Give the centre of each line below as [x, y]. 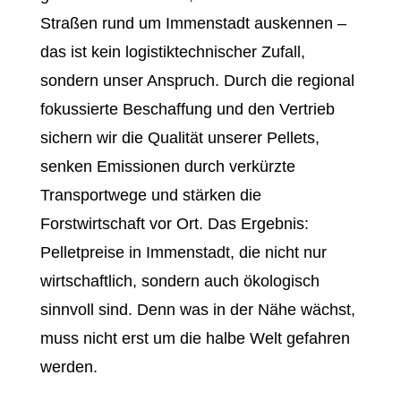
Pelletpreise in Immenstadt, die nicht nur [183, 252]
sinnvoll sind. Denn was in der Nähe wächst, [197, 310]
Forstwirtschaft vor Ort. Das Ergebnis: [174, 224]
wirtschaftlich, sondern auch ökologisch [179, 281]
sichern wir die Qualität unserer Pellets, [179, 138]
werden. [68, 367]
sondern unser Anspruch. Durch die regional [197, 81]
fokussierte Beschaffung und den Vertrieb [187, 109]
